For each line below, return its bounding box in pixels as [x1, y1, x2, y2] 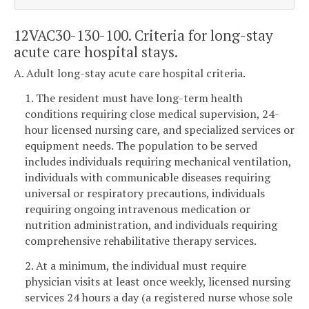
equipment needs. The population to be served [25, 137, 257, 153]
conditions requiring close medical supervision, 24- [25, 106, 279, 121]
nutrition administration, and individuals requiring [25, 217, 277, 232]
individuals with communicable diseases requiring [25, 169, 270, 185]
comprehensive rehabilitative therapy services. [25, 232, 257, 248]
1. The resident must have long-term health [25, 90, 243, 106]
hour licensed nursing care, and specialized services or [25, 121, 295, 137]
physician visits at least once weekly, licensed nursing [25, 273, 290, 289]
